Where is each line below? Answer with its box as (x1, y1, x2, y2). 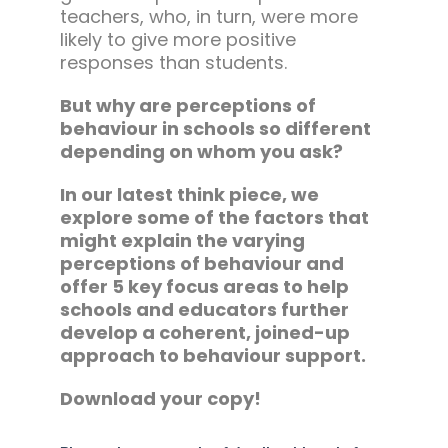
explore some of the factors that (59, 205, 369, 231)
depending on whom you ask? (59, 139, 343, 165)
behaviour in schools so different (59, 116, 371, 142)
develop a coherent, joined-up (59, 320, 350, 346)
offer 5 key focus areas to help (59, 274, 349, 300)
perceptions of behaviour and (59, 251, 344, 277)
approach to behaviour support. (59, 343, 366, 369)
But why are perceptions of (59, 93, 316, 119)
